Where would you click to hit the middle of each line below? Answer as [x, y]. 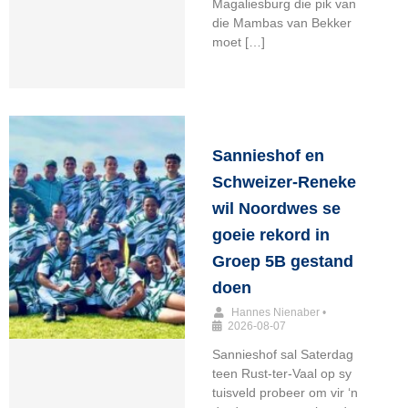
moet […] [238, 42]
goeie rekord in [270, 235]
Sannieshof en [268, 156]
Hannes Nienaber [275, 313]
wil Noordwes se [276, 209]
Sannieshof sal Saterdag [282, 355]
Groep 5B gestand [282, 262]
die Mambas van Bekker [281, 23]
